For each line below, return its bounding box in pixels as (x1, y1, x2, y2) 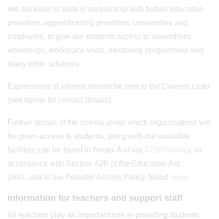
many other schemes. (7, 60, 81, 68)
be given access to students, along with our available (7, 132, 190, 140)
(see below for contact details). (7, 96, 112, 104)
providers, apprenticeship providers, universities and (7, 19, 188, 27)
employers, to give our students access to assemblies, (7, 32, 193, 41)
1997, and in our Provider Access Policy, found (7, 173, 170, 181)
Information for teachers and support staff (7, 193, 183, 203)
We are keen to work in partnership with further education (7, 5, 204, 13)
